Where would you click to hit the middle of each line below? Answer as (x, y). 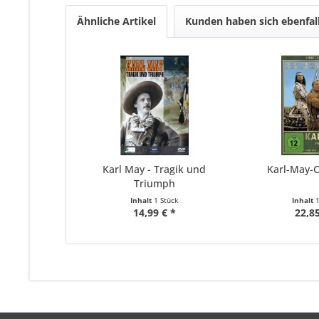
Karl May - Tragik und (155, 169)
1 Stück (166, 200)
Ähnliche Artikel (116, 21)
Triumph (154, 184)
